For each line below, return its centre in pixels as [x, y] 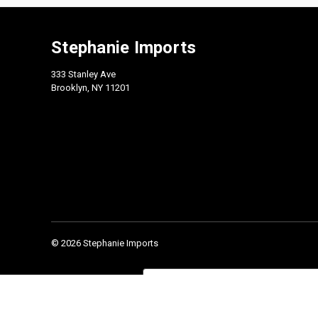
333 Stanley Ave [83, 75]
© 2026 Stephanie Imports [105, 243]
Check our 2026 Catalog [238, 286]
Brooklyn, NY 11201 [91, 88]
